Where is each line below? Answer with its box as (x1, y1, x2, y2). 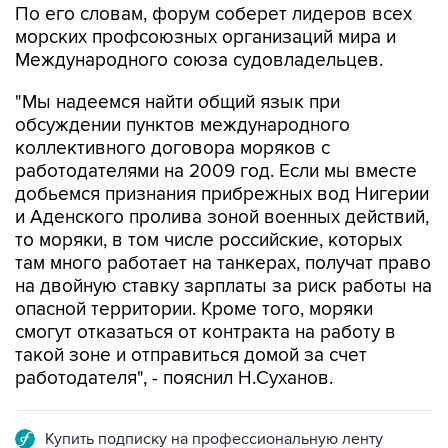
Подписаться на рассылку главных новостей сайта (45, 423, 412, 443)
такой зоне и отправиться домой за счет (15, 302, 367, 325)
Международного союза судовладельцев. (15, 7, 383, 30)
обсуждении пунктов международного (15, 72, 350, 95)
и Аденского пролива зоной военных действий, (15, 164, 429, 187)
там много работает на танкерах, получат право (15, 210, 431, 233)
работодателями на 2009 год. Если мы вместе (15, 118, 417, 141)
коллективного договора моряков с (15, 95, 330, 118)
